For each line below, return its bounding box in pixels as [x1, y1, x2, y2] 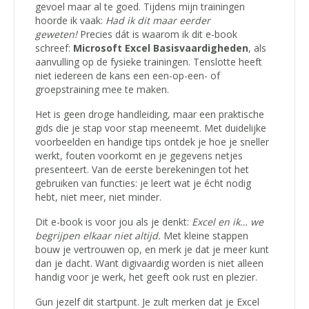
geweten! [35, 28, 77, 41]
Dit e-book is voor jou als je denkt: [35, 215, 192, 229]
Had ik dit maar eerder [106, 14, 210, 28]
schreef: [35, 41, 73, 55]
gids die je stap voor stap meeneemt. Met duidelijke [35, 121, 266, 135]
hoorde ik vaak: [35, 14, 106, 28]
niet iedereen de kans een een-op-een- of [35, 69, 220, 83]
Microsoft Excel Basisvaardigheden [73, 41, 248, 55]
